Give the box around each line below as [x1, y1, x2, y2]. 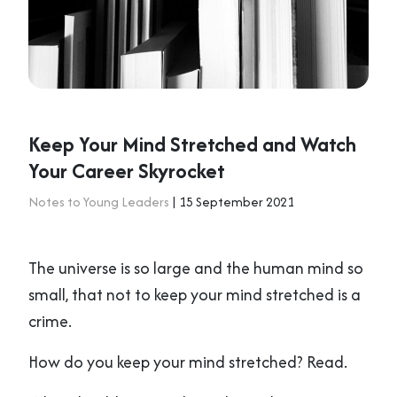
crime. [28, 309, 72, 333]
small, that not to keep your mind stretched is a [28, 283, 361, 307]
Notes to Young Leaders [28, 192, 169, 211]
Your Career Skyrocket [28, 156, 225, 185]
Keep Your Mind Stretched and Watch [28, 129, 356, 159]
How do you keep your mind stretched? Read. [28, 350, 347, 374]
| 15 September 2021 [169, 192, 294, 211]
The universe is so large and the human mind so [28, 256, 363, 280]
